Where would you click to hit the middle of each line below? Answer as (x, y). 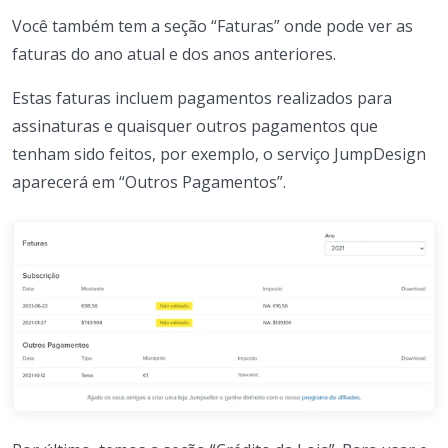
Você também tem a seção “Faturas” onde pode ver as (212, 26)
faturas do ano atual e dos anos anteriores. (174, 54)
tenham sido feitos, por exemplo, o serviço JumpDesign (219, 154)
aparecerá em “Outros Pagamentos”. (149, 182)
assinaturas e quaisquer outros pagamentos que (195, 126)
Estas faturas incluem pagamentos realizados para (202, 98)
